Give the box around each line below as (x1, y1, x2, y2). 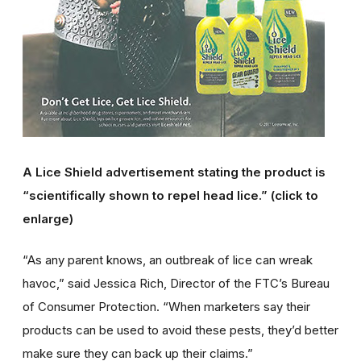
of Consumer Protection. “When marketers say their (23, 298, 310, 314)
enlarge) (23, 210, 73, 226)
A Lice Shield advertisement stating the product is (23, 164, 326, 180)
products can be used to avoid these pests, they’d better (23, 322, 338, 338)
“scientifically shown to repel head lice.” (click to (23, 187, 318, 203)
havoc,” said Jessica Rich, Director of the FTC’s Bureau (23, 275, 330, 291)
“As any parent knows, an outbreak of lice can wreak (23, 251, 313, 268)
